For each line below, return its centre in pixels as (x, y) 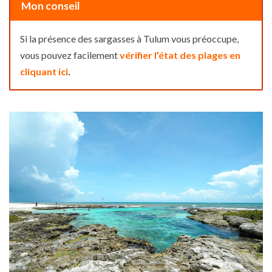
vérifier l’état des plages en (180, 55)
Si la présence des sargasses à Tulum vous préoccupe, (129, 39)
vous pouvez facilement (70, 55)
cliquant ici (44, 72)
